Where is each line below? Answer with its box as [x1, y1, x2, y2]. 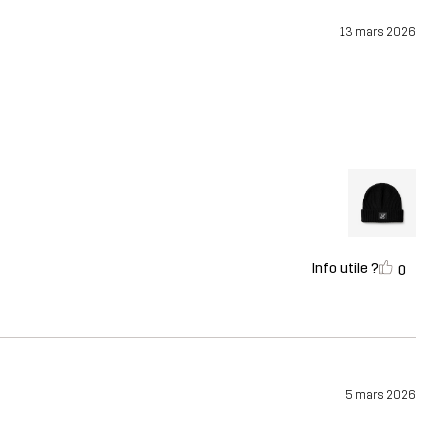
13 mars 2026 [340, 24, 416, 39]
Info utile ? [312, 260, 379, 278]
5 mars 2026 [345, 387, 416, 402]
